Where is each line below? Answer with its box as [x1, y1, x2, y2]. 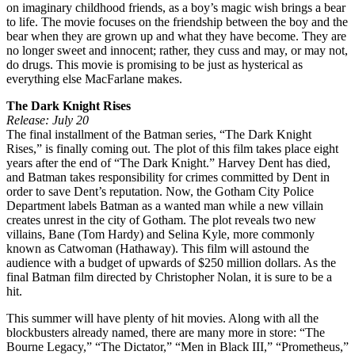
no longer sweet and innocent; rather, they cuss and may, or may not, [6, 43, 348, 57]
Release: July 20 [6, 113, 89, 127]
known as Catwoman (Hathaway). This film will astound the [6, 241, 309, 255]
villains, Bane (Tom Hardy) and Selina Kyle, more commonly [6, 227, 315, 241]
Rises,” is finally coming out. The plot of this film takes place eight [6, 141, 338, 155]
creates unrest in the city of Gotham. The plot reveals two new [6, 212, 316, 227]
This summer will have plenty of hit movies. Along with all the [6, 311, 319, 325]
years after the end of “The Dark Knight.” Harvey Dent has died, [6, 155, 330, 170]
